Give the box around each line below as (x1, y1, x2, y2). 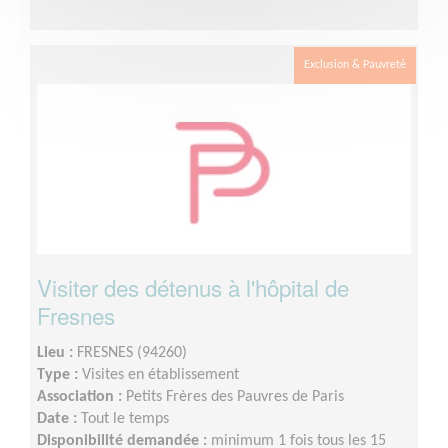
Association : (37, 389, 126, 406)
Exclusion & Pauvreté (304, 59, 406, 72)
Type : (37, 367, 82, 384)
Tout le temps (81, 411, 169, 428)
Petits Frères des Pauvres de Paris (126, 389, 344, 406)
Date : (37, 411, 81, 428)
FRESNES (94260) (77, 345, 187, 362)
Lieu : (37, 345, 77, 362)
